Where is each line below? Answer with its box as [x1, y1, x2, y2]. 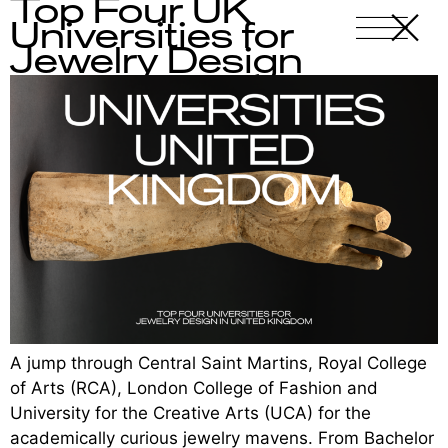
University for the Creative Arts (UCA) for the [10, 402, 371, 423]
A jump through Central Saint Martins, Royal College [10, 352, 427, 373]
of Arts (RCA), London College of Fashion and [10, 377, 378, 398]
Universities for [10, 19, 294, 55]
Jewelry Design [10, 44, 303, 80]
